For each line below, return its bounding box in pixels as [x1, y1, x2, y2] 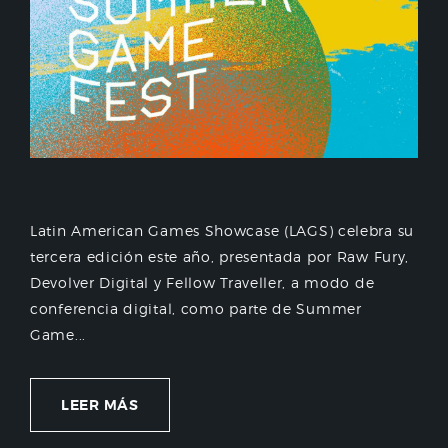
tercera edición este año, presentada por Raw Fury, [30, 248, 410, 266]
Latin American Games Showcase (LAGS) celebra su [30, 222, 414, 240]
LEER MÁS [61, 396, 139, 415]
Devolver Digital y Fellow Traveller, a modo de [30, 274, 375, 292]
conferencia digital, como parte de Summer [30, 300, 362, 318]
